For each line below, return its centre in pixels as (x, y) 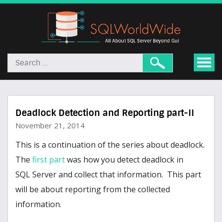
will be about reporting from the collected (93, 190)
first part (48, 160)
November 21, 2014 (50, 126)
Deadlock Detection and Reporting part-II (105, 113)
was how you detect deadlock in (124, 160)
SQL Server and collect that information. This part (108, 175)
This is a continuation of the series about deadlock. (110, 145)
